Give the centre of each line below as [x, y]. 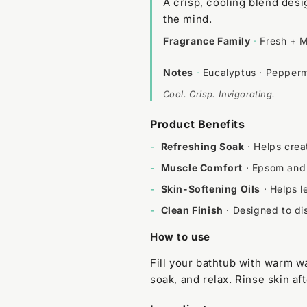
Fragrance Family [207, 40]
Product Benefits [198, 124]
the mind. [188, 19]
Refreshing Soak [202, 146]
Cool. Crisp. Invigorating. [219, 94]
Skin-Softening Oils [211, 188]
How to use [180, 236]
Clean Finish [192, 210]
